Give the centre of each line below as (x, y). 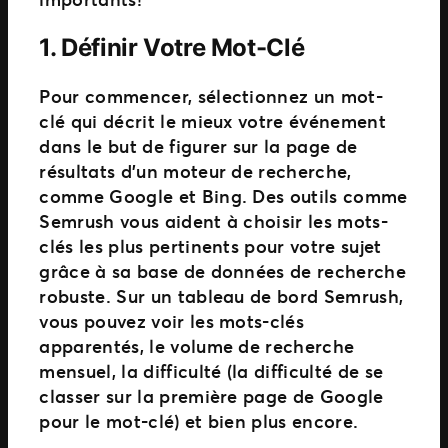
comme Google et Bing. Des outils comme (223, 195)
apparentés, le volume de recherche (197, 345)
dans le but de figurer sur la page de (198, 145)
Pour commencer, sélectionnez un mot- (211, 95)
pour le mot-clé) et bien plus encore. (199, 420)
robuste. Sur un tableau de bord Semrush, (221, 295)
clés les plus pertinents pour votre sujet (210, 245)
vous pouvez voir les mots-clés (172, 320)
